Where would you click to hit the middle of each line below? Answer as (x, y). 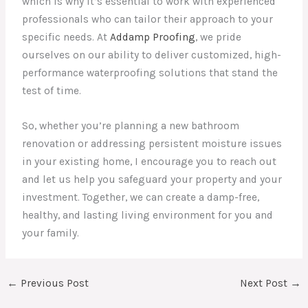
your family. (51, 233)
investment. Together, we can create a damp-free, (141, 197)
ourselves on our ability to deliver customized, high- (152, 55)
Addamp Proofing (153, 37)
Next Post (265, 284)
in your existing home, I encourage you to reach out (150, 161)
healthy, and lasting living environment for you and (148, 215)
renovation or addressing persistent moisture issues (152, 143)
